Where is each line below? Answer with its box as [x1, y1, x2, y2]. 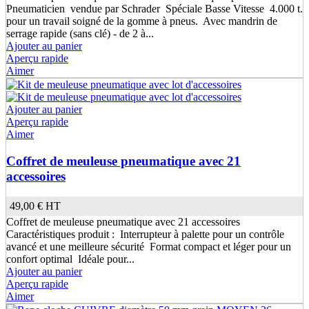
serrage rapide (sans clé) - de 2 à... [6, 27, 154, 39]
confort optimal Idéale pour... [6, 253, 134, 266]
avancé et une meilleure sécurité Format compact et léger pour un [6, 241, 291, 253]
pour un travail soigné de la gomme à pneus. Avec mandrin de [6, 14, 277, 27]
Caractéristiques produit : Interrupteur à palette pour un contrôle [6, 228, 284, 241]
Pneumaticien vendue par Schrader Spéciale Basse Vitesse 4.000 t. [6, 2, 303, 14]
